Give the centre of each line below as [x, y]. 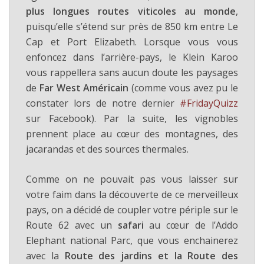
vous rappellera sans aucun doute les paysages [132, 73]
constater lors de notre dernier [103, 103]
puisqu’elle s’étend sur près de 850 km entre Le [132, 27]
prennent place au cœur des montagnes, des [132, 134]
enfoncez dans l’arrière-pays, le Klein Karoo [132, 57]
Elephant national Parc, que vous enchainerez [132, 241]
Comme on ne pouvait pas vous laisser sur [132, 179]
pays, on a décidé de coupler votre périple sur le [132, 210]
